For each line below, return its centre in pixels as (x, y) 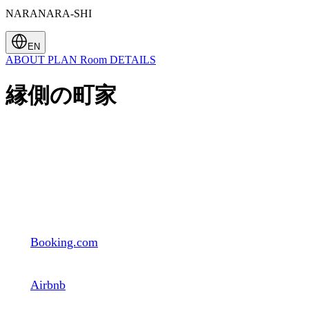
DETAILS (133, 59)
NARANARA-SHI (49, 13)
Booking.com (64, 242)
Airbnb (48, 285)
